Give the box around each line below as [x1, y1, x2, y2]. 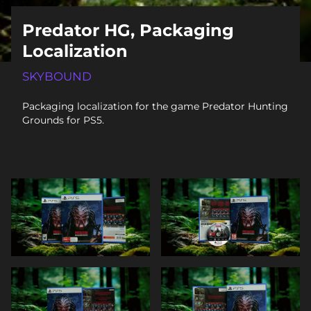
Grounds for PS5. [22, 113, 104, 126]
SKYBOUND [22, 69, 92, 83]
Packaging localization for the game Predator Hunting [22, 99, 288, 112]
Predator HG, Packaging [22, 19, 234, 40]
